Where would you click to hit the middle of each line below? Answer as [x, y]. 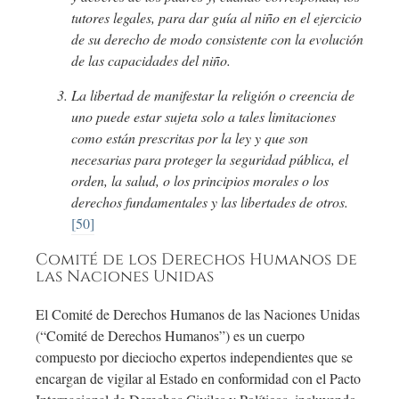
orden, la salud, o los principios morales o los [200, 181]
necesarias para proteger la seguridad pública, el [210, 159]
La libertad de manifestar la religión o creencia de [213, 95]
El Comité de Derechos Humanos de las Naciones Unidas [198, 314]
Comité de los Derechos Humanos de [196, 261]
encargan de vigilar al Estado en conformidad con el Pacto [198, 379]
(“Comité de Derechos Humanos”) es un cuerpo [170, 336]
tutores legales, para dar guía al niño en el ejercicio [216, 18]
